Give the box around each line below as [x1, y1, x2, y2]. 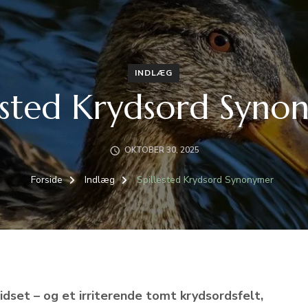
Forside [31, 173, 63, 186]
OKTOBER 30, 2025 [124, 144, 199, 155]
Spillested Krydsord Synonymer [136, 173, 274, 186]
